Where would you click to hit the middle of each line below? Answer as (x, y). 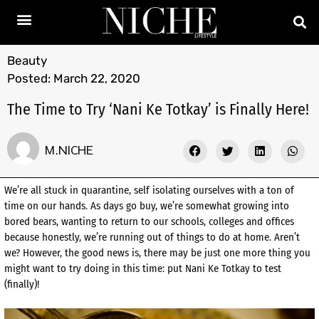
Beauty (27, 60)
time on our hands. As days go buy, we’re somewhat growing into (147, 206)
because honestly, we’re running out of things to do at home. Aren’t (152, 237)
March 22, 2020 (97, 78)
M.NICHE (69, 149)
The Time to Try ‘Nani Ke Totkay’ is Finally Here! (158, 109)
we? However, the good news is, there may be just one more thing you (157, 253)
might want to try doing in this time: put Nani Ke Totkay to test (143, 269)
